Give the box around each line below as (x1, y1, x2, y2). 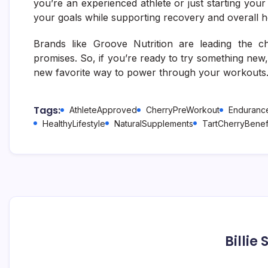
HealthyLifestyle (42, 118, 105, 129)
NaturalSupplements (114, 118, 193, 129)
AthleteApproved (69, 104, 137, 115)
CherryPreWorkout (146, 104, 220, 115)
